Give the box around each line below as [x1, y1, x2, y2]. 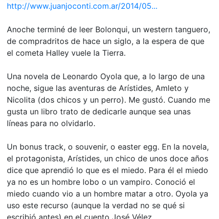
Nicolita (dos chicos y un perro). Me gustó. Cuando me [6, 95, 210, 105]
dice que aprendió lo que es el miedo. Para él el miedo [6, 165, 208, 175]
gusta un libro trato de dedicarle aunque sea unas [6, 107, 191, 117]
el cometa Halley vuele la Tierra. [6, 48, 126, 58]
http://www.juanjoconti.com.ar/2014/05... [6, 1, 157, 11]
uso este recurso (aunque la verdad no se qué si [6, 200, 185, 211]
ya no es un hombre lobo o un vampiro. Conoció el [6, 177, 195, 187]
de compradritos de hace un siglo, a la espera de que [6, 36, 204, 46]
